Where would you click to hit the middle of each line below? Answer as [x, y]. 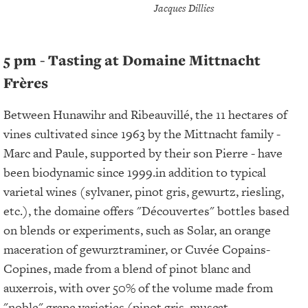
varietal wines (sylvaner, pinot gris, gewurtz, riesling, [144, 191]
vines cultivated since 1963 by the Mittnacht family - [142, 133]
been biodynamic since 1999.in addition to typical [135, 172]
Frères [26, 82]
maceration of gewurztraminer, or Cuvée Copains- [137, 249]
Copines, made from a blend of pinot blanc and [127, 268]
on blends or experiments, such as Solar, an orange [137, 230]
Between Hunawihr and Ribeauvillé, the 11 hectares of [145, 114]
